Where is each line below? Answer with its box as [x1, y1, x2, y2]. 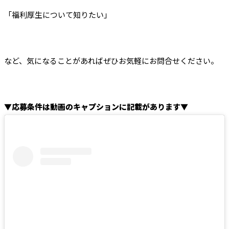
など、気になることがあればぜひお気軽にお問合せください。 [4, 55, 218, 66]
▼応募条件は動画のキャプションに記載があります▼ [4, 101, 188, 112]
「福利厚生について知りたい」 [4, 9, 111, 20]
